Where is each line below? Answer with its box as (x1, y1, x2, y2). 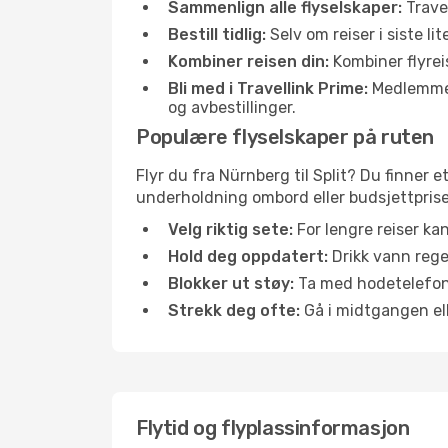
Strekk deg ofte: (168, 301, 300, 320)
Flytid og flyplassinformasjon (136, 416, 410, 440)
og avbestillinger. (168, 98, 296, 117)
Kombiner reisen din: (168, 52, 329, 71)
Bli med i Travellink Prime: (168, 79, 368, 98)
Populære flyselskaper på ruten (136, 125, 434, 149)
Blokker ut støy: (168, 274, 294, 293)
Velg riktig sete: (168, 220, 293, 239)
